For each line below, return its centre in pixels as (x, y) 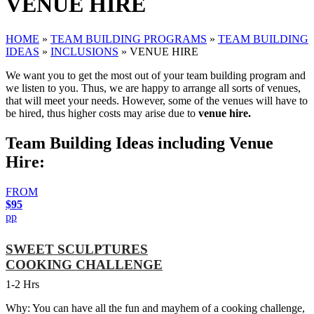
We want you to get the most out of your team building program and (156, 75)
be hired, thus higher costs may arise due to (102, 113)
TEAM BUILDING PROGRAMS (129, 39)
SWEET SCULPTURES (77, 249)
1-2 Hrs (22, 284)
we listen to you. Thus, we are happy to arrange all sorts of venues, (153, 88)
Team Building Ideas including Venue (139, 143)
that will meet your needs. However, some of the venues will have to (157, 100)
